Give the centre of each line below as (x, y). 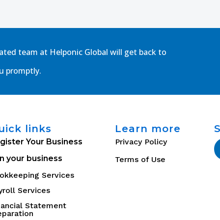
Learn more (148, 129)
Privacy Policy (141, 142)
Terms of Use (140, 159)
